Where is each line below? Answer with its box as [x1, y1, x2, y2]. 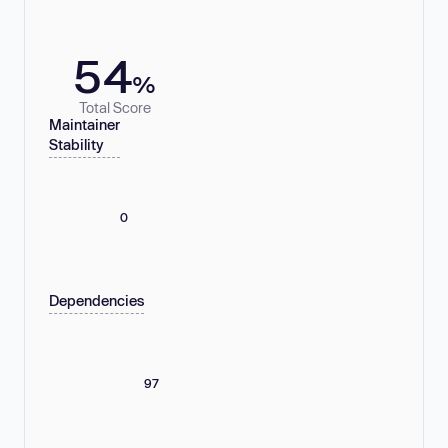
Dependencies [49, 292, 144, 310]
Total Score [79, 98, 151, 116]
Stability [49, 136, 104, 154]
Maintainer [49, 116, 120, 134]
